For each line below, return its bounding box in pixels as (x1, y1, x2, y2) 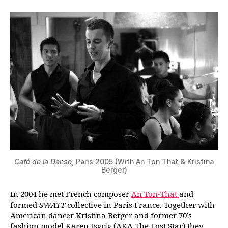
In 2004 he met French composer (10, 189, 131, 199)
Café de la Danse (14, 157, 72, 166)
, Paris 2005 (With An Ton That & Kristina (72, 157, 214, 166)
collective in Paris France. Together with (67, 200, 215, 210)
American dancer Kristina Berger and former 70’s (10, 211, 192, 221)
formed (10, 200, 39, 210)
